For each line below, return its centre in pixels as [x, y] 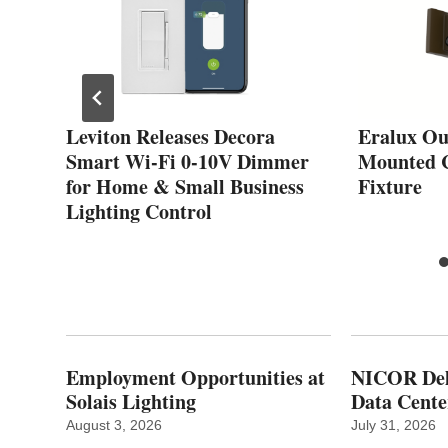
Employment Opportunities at [195, 377]
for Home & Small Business [185, 186]
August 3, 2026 [114, 424]
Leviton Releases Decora [170, 136]
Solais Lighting [131, 401]
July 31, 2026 [394, 424]
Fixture [390, 186]
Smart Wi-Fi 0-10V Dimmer [187, 161]
